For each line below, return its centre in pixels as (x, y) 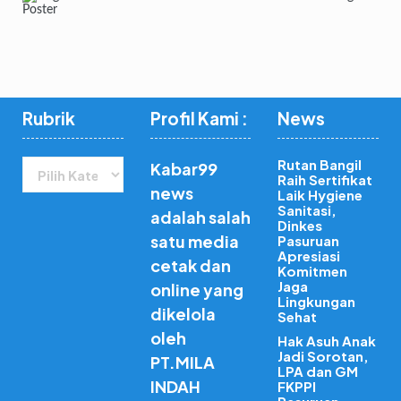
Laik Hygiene (320, 195)
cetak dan (190, 265)
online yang (196, 290)
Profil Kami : (199, 118)
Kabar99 (183, 169)
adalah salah (200, 217)
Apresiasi (309, 256)
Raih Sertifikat (325, 179)
